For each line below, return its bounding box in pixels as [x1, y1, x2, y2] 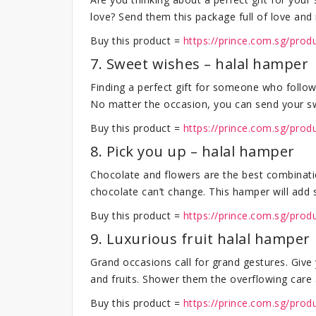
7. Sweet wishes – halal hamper [90, 54, 308, 73]
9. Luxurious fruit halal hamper [90, 229, 310, 248]
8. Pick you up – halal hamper [90, 141, 295, 161]
